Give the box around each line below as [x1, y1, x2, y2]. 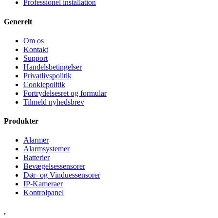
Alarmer [23, 136, 49, 145]
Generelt [4, 17, 32, 26]
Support [23, 54, 48, 62]
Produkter [4, 117, 38, 126]
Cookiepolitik [23, 80, 65, 89]
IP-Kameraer [23, 180, 63, 188]
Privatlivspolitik [23, 71, 72, 80]
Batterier [23, 153, 50, 162]
